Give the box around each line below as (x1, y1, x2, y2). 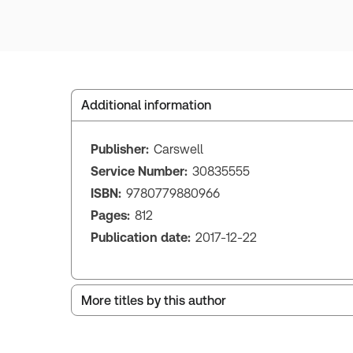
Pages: (91, 208, 130, 223)
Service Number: (91, 164, 188, 179)
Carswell (154, 142, 203, 157)
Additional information (81, 98, 211, 113)
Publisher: (91, 142, 149, 157)
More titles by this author (81, 292, 226, 308)
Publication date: (91, 230, 191, 245)
